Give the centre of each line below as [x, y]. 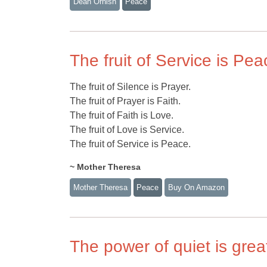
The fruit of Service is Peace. [130, 144]
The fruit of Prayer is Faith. [125, 101]
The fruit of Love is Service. [127, 130]
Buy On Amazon [196, 187]
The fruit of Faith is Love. [122, 116]
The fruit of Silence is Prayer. [130, 87]
